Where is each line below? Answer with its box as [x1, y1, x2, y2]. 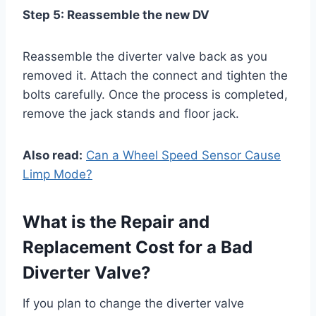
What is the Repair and [23, 211, 209, 232]
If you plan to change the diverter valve [23, 296, 244, 310]
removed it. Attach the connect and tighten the [23, 68, 288, 83]
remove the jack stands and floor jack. [23, 106, 239, 121]
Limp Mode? [23, 166, 92, 181]
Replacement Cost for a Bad [23, 236, 253, 257]
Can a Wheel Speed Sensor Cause [86, 147, 281, 162]
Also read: [23, 147, 83, 162]
